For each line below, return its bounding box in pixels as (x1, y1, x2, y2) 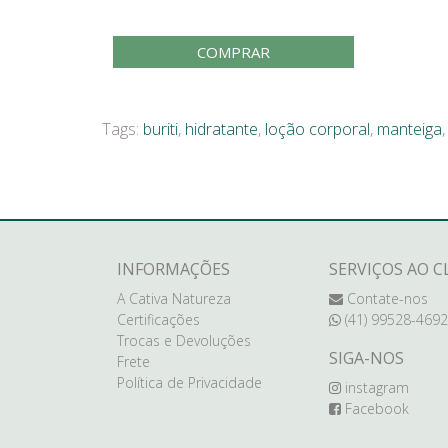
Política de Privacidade (117, 373, 262, 392)
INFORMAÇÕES (117, 258, 230, 280)
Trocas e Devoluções (117, 331, 251, 350)
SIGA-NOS (328, 347, 404, 369)
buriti (143, 118, 178, 140)
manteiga (377, 118, 442, 140)
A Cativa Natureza (117, 289, 231, 308)
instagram (340, 378, 409, 397)
